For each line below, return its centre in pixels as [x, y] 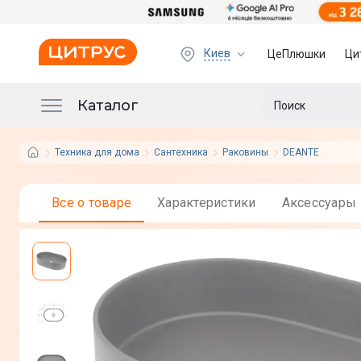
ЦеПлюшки [297, 54]
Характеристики [211, 203]
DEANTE [301, 152]
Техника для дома [97, 152]
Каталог [108, 105]
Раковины [245, 152]
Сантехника [181, 152]
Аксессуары [323, 203]
